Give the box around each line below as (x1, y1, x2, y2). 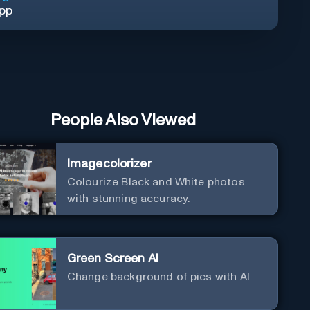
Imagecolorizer (66, 157, 152, 170)
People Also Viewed (51, 111, 197, 129)
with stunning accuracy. (66, 192, 190, 204)
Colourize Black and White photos (66, 176, 245, 188)
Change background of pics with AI (66, 271, 250, 282)
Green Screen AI (66, 252, 158, 265)
